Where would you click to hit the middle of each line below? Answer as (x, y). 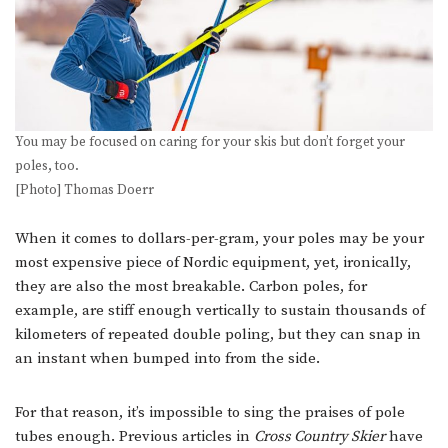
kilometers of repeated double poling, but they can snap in (218, 335)
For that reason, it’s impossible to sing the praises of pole (210, 413)
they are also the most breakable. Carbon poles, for (191, 287)
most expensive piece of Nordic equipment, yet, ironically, (213, 263)
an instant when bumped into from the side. (167, 359)
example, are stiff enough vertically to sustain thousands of (220, 311)
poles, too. (47, 167)
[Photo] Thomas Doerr (84, 191)
